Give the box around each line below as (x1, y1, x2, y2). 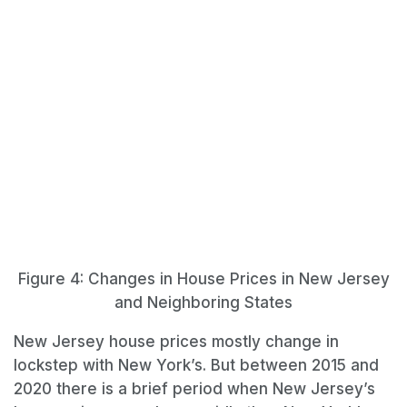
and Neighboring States (114, 293, 293, 312)
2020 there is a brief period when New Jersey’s (14, 379, 375, 398)
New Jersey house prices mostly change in (14, 332, 339, 351)
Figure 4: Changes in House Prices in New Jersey (17, 269, 390, 288)
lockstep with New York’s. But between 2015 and (14, 355, 379, 374)
